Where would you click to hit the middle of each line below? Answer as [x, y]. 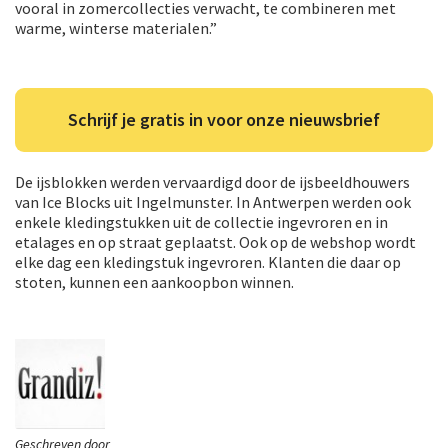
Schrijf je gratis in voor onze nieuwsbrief [224, 119]
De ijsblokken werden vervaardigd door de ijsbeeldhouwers [212, 181]
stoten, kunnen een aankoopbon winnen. [154, 281]
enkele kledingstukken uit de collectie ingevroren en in [201, 221]
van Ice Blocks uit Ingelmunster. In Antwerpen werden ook [213, 201]
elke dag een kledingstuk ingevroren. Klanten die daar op [208, 261]
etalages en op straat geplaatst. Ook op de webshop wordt [215, 241]
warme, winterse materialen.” [116, 27]
